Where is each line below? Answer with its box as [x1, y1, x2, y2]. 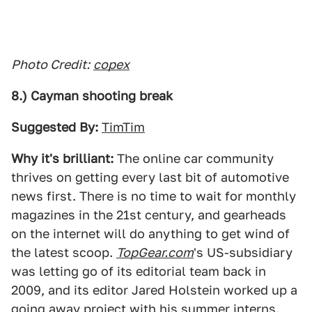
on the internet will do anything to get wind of [11, 226, 290, 241]
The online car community [114, 151, 274, 166]
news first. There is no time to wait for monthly [11, 189, 296, 203]
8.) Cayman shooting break [11, 88, 173, 103]
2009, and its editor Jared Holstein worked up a [11, 283, 297, 297]
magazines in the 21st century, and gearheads [11, 208, 286, 222]
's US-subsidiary [194, 245, 292, 260]
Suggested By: [11, 120, 98, 134]
